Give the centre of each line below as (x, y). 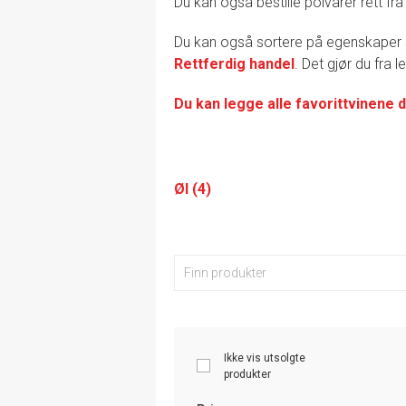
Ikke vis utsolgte (265, 358)
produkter (247, 374)
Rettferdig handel (234, 63)
